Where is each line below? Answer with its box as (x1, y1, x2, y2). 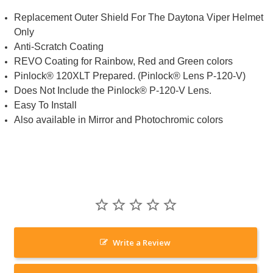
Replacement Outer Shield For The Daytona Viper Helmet (14, 12, 264, 23)
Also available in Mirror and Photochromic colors (14, 114, 224, 125)
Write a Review (113, 236, 171, 248)
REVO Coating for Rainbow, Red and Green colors (14, 55, 233, 66)
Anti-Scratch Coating (14, 41, 104, 52)
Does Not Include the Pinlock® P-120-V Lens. (14, 85, 212, 96)
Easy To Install (14, 99, 77, 110)
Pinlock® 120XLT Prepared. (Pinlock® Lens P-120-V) (14, 70, 246, 81)
